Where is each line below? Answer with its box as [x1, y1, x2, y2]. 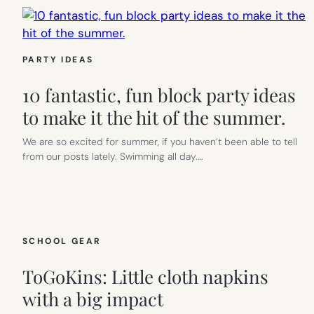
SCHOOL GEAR [22, 235, 102, 247]
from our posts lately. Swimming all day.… [22, 149, 203, 163]
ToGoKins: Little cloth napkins [22, 264, 268, 289]
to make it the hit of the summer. [22, 104, 286, 130]
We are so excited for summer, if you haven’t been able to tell [22, 135, 297, 148]
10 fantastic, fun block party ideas [22, 82, 296, 107]
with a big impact [22, 286, 163, 311]
